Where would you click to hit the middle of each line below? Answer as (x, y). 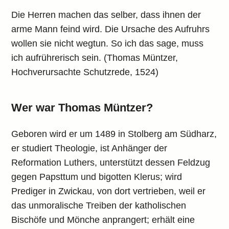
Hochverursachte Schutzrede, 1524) (85, 72)
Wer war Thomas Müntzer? (82, 108)
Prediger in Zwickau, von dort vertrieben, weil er (109, 191)
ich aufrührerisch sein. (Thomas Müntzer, (95, 58)
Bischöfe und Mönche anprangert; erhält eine (103, 220)
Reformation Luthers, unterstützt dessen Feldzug (111, 163)
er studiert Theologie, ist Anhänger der (89, 148)
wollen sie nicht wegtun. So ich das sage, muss (108, 43)
